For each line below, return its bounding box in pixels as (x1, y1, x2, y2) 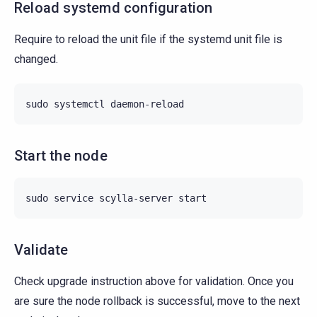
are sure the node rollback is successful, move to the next (14, 294, 300, 308)
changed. (14, 52, 58, 66)
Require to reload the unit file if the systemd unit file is (14, 32, 282, 46)
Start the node (14, 146, 108, 164)
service (54, 192, 93, 204)
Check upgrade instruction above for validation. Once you (14, 274, 294, 288)
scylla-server (99, 192, 173, 204)
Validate (14, 241, 69, 258)
